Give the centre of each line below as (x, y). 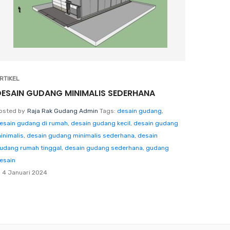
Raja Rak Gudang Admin (63, 111)
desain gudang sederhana (104, 148)
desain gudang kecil (101, 123)
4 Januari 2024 (25, 172)
